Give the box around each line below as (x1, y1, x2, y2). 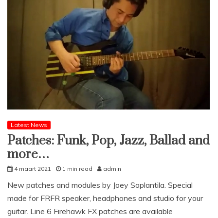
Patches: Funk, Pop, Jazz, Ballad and (7, 133, 210, 149)
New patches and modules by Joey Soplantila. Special (7, 180, 193, 190)
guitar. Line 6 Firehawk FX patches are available (7, 206, 173, 217)
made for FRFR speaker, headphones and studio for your (7, 193, 203, 203)
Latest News (11, 121, 47, 129)
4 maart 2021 (14, 165, 51, 173)
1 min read (62, 165, 92, 173)
